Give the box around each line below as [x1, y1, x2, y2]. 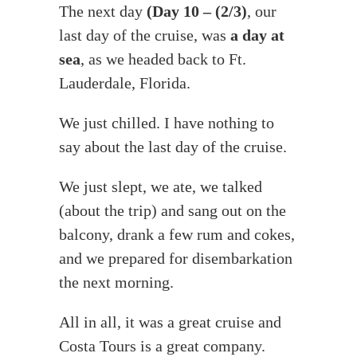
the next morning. [59, 273, 174, 291]
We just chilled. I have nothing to [59, 113, 274, 131]
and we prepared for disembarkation [59, 249, 292, 267]
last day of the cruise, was [59, 25, 230, 44]
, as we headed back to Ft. [80, 49, 246, 68]
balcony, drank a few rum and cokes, [59, 225, 295, 243]
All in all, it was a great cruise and [59, 312, 281, 331]
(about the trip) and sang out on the [59, 201, 286, 219]
